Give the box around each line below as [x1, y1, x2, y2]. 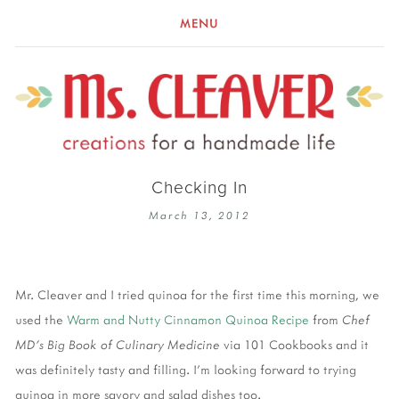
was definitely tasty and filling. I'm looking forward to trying [15, 360, 356, 378]
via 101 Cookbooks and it [220, 335, 369, 353]
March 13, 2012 [149, 208, 250, 223]
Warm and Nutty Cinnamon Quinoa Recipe [67, 310, 309, 328]
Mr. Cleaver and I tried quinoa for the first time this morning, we [15, 285, 379, 303]
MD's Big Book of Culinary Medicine [15, 335, 220, 353]
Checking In [151, 175, 248, 199]
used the [15, 310, 67, 328]
